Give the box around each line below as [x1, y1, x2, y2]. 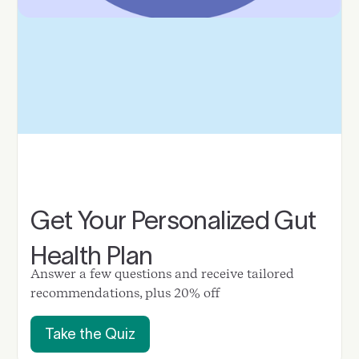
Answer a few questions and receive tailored [30, 265, 295, 281]
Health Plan [30, 241, 153, 270]
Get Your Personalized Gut [30, 206, 317, 235]
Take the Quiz [45, 325, 136, 342]
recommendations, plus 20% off [30, 284, 221, 301]
